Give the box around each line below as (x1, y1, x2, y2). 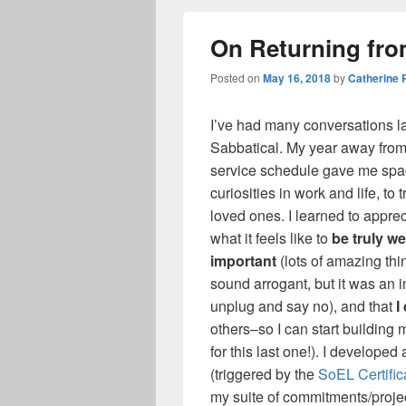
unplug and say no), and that (210, 295, 396, 316)
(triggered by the (210, 362, 318, 384)
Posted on (210, 69, 263, 85)
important (210, 249, 276, 271)
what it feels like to (210, 227, 332, 248)
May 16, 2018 (263, 69, 331, 86)
